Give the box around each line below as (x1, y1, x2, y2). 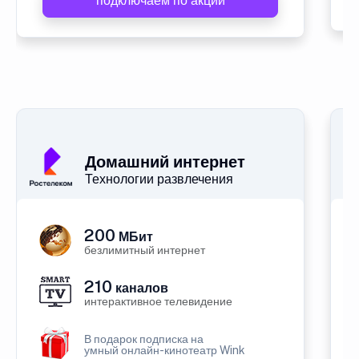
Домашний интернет (85, 152, 245, 171)
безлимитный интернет (84, 244, 205, 256)
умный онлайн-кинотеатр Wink (84, 344, 245, 357)
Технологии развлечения (85, 171, 233, 187)
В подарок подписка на (84, 333, 204, 345)
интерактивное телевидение (84, 295, 232, 308)
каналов (112, 280, 168, 296)
